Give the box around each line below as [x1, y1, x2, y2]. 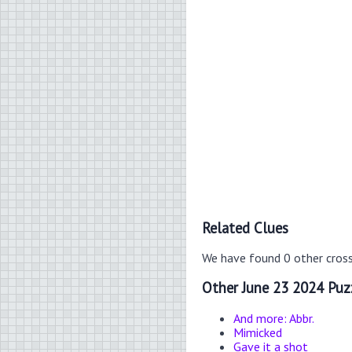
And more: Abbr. [233, 310, 314, 326]
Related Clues [202, 218, 288, 237]
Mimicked [233, 324, 282, 340]
